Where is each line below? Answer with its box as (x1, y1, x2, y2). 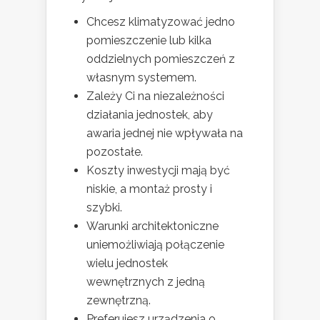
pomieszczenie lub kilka (86, 34, 211, 48)
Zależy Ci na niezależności (86, 89, 224, 104)
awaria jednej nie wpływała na (86, 126, 243, 141)
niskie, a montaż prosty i (86, 182, 212, 196)
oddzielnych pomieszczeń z (86, 52, 235, 66)
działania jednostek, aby (86, 108, 213, 122)
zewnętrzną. (86, 294, 151, 308)
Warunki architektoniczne (86, 219, 219, 234)
